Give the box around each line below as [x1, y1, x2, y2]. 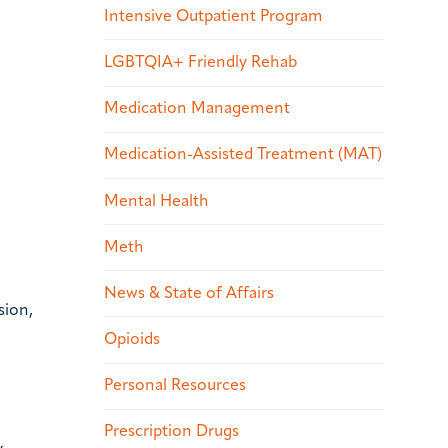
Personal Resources [104, 378, 246, 395]
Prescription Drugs [104, 424, 239, 441]
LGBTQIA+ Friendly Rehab [104, 54, 297, 71]
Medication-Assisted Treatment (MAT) [104, 147, 382, 164]
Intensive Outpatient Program [104, 8, 323, 25]
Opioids [104, 332, 160, 349]
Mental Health [104, 193, 209, 210]
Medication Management [104, 101, 290, 118]
